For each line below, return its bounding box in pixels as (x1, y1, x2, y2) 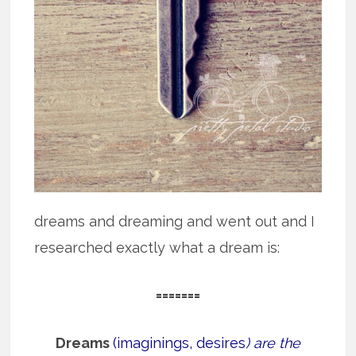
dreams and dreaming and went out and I (34, 213, 315, 230)
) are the (245, 335, 300, 352)
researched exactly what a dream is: (34, 239, 281, 257)
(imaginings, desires (112, 335, 246, 352)
